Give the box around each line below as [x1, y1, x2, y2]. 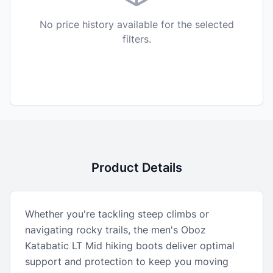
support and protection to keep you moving [25, 255, 229, 268]
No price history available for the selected [39, 18, 234, 30]
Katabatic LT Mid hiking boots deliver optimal [25, 239, 235, 252]
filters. [122, 33, 151, 45]
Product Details [91, 160, 182, 175]
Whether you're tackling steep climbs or [25, 208, 209, 220]
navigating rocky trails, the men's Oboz [25, 224, 206, 236]
